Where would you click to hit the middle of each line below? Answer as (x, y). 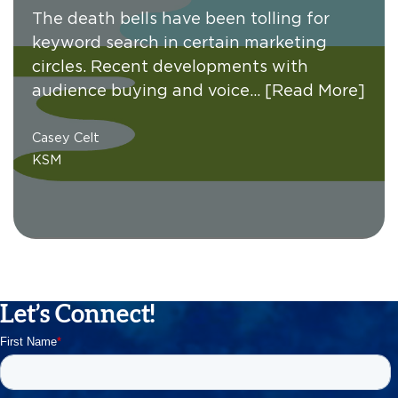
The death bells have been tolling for (180, 18)
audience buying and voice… (148, 90)
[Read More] (314, 90)
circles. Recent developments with (170, 66)
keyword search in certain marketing (179, 42)
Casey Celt (65, 138)
